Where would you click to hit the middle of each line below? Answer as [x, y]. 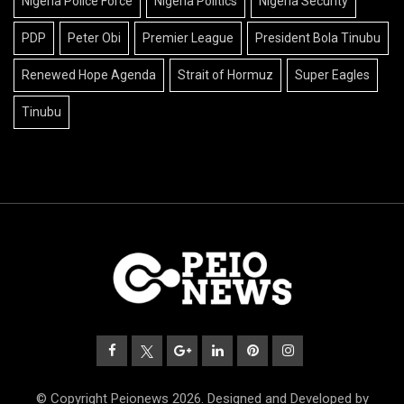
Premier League [188, 38]
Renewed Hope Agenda [89, 75]
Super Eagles [332, 75]
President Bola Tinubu [318, 38]
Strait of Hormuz [225, 75]
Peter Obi [94, 38]
